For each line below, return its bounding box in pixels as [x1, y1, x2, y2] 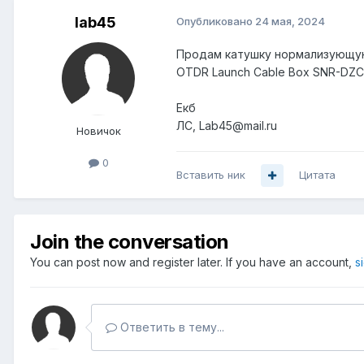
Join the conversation [30, 230, 229, 254]
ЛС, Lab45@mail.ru [176, 119, 277, 133]
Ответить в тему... [117, 320, 224, 335]
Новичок [76, 124, 121, 138]
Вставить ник [176, 168, 245, 182]
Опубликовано [176, 15, 255, 28]
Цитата [299, 168, 336, 182]
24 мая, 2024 [255, 15, 325, 28]
